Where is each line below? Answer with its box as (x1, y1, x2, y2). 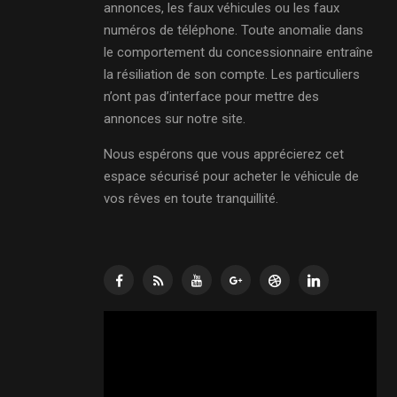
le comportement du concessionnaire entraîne (104, 44, 373, 60)
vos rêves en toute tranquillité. (104, 191, 278, 206)
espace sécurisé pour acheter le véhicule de (104, 168, 359, 184)
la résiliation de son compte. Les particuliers (104, 66, 360, 82)
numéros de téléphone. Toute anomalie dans (104, 22, 363, 38)
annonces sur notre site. (104, 111, 245, 127)
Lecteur (103, 313, 147, 329)
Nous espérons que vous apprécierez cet (104, 146, 344, 162)
